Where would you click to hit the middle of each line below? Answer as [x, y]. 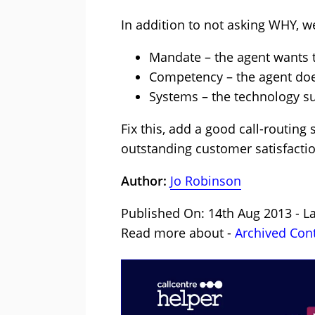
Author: [146, 181]
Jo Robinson [206, 181]
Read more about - [178, 233]
